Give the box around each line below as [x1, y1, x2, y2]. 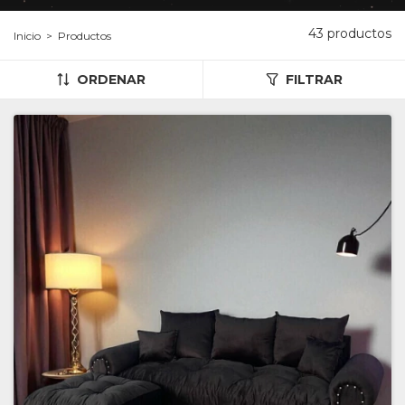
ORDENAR [76, 71, 146, 88]
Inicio [14, 28, 41, 42]
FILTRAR [285, 71, 343, 88]
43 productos [308, 25, 391, 42]
